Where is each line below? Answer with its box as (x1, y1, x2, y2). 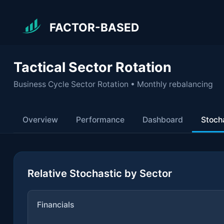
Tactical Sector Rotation (13, 59, 171, 75)
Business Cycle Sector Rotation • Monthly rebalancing (13, 79, 213, 89)
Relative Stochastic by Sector (27, 166, 172, 179)
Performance (76, 115, 124, 124)
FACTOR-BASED (49, 20, 139, 34)
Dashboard (142, 115, 183, 124)
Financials (37, 199, 74, 209)
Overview (22, 115, 58, 124)
